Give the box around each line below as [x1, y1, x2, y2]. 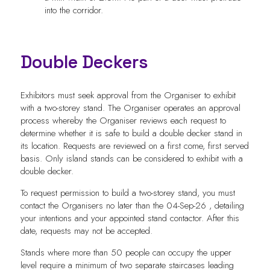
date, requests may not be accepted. [20, 224, 155, 237]
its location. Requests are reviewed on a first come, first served [20, 139, 249, 152]
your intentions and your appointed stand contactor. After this [20, 211, 239, 225]
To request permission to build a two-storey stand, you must [20, 186, 235, 199]
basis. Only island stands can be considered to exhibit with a [20, 151, 243, 165]
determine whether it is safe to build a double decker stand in [20, 126, 242, 140]
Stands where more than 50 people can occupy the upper [20, 245, 231, 259]
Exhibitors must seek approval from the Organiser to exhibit [20, 88, 236, 102]
